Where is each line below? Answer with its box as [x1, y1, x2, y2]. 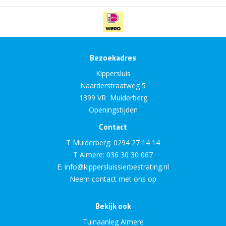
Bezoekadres [90, 52, 136, 64]
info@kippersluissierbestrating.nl [65, 162, 169, 172]
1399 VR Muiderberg [79, 93, 147, 103]
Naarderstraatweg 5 [80, 81, 146, 91]
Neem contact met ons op [70, 174, 156, 184]
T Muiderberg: [66, 138, 114, 148]
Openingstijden [88, 105, 138, 115]
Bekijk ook [95, 200, 131, 212]
